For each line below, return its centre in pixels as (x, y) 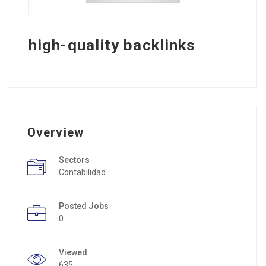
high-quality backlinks (112, 45)
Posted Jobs (84, 206)
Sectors (74, 159)
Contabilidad (82, 172)
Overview (56, 132)
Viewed (73, 252)
